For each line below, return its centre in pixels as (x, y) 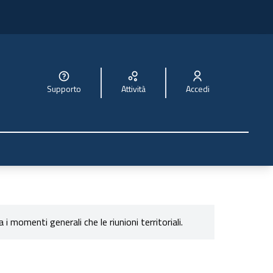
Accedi (200, 89)
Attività (136, 89)
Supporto (66, 89)
